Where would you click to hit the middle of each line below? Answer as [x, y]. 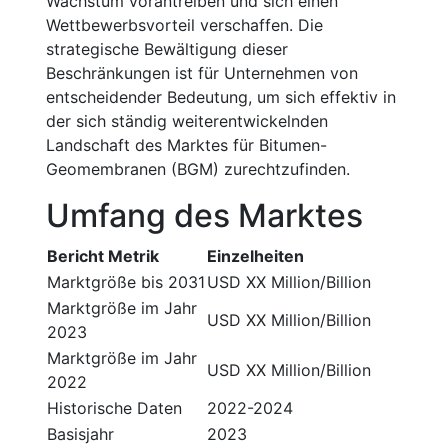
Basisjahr [80, 434]
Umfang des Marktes [204, 215]
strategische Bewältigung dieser [167, 49]
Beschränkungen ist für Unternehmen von [202, 73]
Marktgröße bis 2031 [126, 282]
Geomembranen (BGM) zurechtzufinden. [198, 169]
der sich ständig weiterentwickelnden [187, 121]
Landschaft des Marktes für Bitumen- [186, 145]
